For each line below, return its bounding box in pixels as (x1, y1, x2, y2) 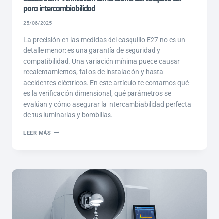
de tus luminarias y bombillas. (23, 110, 113, 119)
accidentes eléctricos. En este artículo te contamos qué (23, 78, 189, 87)
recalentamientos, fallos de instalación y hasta (23, 67, 163, 76)
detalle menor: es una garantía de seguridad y (23, 46, 160, 54)
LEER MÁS (23, 130, 51, 136)
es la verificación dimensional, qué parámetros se (23, 89, 171, 97)
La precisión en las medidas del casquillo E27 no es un (23, 35, 185, 44)
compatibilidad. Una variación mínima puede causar (23, 57, 180, 65)
